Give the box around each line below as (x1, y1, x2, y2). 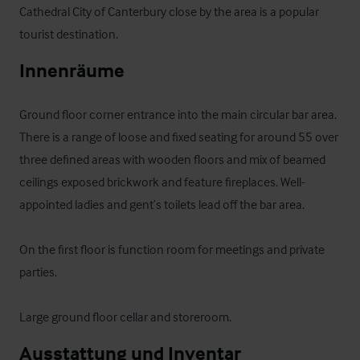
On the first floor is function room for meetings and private (19, 241, 325, 257)
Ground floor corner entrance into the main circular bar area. (19, 106, 337, 122)
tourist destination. (19, 26, 118, 42)
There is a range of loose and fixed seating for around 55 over (19, 129, 338, 145)
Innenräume (19, 59, 125, 82)
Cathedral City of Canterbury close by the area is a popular (19, 3, 319, 19)
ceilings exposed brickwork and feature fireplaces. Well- (19, 174, 305, 190)
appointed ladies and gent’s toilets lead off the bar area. (19, 196, 307, 212)
